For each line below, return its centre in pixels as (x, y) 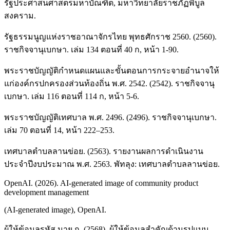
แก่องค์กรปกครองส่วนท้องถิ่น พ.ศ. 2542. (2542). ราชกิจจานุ (109, 84)
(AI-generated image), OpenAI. (55, 210)
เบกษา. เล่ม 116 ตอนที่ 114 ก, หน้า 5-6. (72, 97)
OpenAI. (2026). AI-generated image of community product (101, 183)
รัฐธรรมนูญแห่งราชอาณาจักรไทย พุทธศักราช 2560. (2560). (110, 37)
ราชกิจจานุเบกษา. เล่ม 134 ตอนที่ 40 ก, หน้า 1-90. (91, 50)
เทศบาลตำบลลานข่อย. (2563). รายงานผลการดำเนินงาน (104, 151)
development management (46, 193)
